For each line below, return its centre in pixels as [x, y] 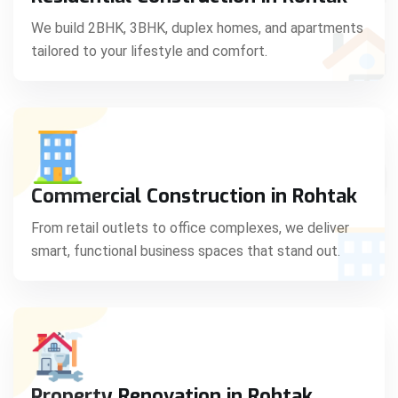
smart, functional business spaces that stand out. [186, 251]
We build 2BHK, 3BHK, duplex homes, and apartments [197, 28]
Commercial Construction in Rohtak [194, 195]
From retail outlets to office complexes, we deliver [190, 227]
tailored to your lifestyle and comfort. [149, 51]
